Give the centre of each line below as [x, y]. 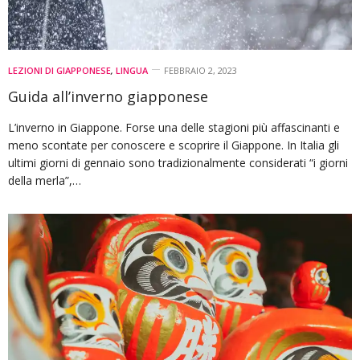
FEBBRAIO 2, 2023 [200, 70]
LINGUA [132, 70]
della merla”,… [45, 180]
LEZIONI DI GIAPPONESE [59, 70]
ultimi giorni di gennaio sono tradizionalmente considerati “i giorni [178, 162]
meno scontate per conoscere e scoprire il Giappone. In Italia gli [174, 145]
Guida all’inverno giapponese [108, 96]
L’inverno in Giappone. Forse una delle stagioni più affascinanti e [174, 127]
